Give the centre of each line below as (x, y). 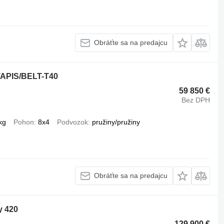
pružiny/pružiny (116, 122)
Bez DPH (196, 100)
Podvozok (72, 122)
